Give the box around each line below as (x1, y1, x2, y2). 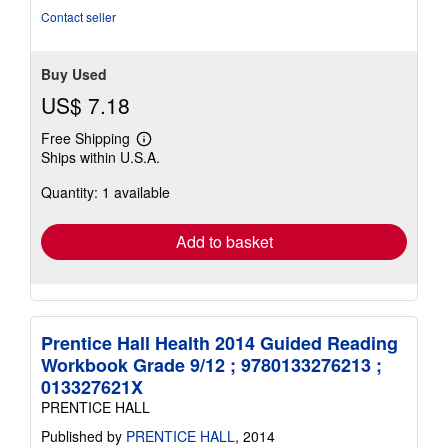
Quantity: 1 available (41, 182, 170, 203)
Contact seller (41, 8, 116, 26)
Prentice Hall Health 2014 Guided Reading (41, 330, 398, 357)
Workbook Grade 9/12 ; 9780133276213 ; (41, 352, 382, 379)
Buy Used (41, 64, 107, 85)
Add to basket (175, 230, 273, 254)
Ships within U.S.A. (41, 147, 160, 168)
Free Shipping (41, 128, 130, 149)
